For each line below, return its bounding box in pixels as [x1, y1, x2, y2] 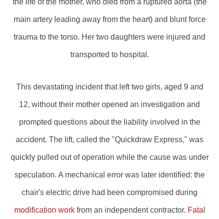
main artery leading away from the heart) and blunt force [13, 15, 206, 23]
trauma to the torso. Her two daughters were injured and [14, 33, 205, 41]
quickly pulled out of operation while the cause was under [10, 153, 209, 161]
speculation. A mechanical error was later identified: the [14, 171, 205, 179]
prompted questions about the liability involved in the [19, 118, 200, 126]
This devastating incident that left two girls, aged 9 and [16, 83, 203, 91]
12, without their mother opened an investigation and [19, 100, 200, 109]
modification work [14, 206, 75, 214]
